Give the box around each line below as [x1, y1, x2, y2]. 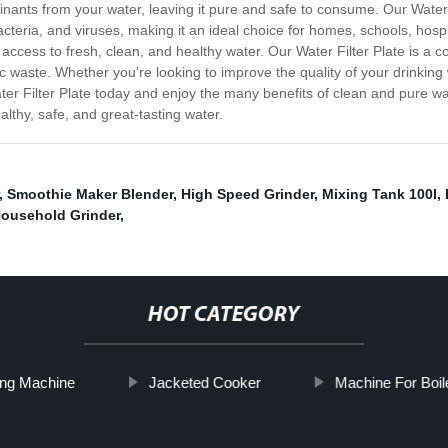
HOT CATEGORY [147, 304, 300, 328]
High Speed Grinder [181, 186, 314, 203]
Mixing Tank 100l [322, 186, 437, 203]
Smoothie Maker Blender [7, 186, 173, 203]
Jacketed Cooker [148, 374, 261, 392]
